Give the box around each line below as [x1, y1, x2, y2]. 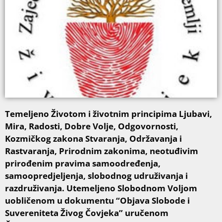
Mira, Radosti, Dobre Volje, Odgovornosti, [5, 120, 178, 132]
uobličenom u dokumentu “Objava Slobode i [5, 194, 190, 206]
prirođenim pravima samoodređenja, [5, 157, 161, 169]
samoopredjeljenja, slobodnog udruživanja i [5, 169, 188, 181]
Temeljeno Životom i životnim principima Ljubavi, [5, 108, 212, 119]
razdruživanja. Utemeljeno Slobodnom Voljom [5, 182, 197, 194]
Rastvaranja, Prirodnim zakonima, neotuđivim [5, 145, 198, 157]
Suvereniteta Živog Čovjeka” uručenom [5, 207, 168, 219]
